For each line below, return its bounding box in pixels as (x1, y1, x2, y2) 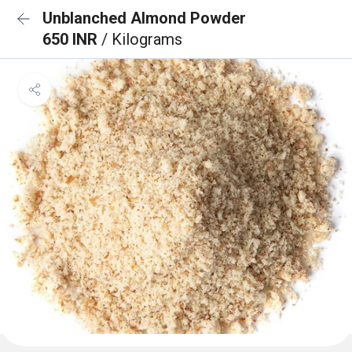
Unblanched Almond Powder (42, 9, 246, 27)
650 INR (42, 30, 101, 49)
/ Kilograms (101, 30, 182, 49)
